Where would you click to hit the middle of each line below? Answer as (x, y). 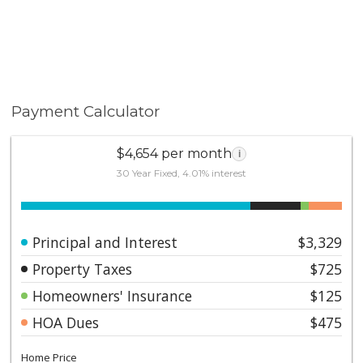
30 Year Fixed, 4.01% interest (181, 173)
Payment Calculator (86, 111)
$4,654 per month (174, 153)
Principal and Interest (105, 242)
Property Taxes (83, 269)
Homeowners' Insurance (113, 295)
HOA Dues (66, 322)
